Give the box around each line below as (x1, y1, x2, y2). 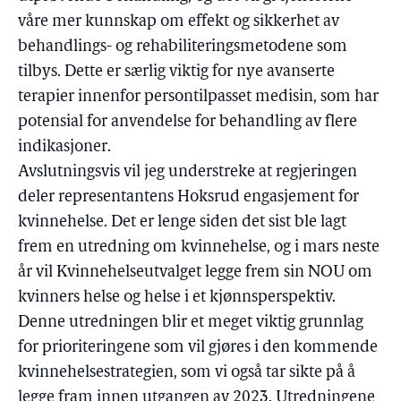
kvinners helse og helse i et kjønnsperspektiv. (18, 289, 336, 306)
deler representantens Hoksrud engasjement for (18, 189, 359, 206)
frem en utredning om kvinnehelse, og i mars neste (18, 239, 380, 256)
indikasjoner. (18, 139, 111, 156)
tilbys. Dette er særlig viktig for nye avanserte (18, 64, 335, 81)
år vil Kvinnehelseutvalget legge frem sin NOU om (18, 264, 372, 281)
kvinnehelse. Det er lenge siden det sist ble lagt (18, 214, 346, 231)
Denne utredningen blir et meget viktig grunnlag (18, 314, 363, 331)
